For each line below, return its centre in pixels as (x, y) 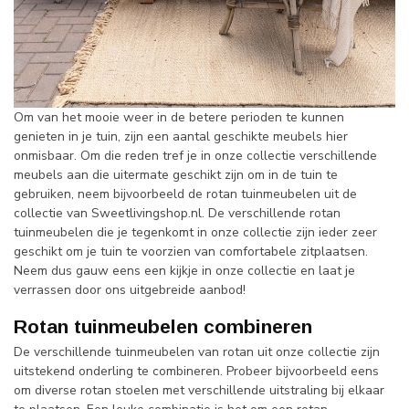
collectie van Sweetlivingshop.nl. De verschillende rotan (177, 213)
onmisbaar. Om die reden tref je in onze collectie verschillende (195, 155)
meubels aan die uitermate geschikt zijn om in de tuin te (176, 174)
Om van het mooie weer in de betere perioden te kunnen (179, 117)
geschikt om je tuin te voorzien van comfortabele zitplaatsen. (191, 251)
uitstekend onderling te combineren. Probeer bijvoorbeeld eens (196, 371)
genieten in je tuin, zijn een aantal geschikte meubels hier (181, 136)
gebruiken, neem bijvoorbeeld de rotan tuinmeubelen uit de (185, 194)
